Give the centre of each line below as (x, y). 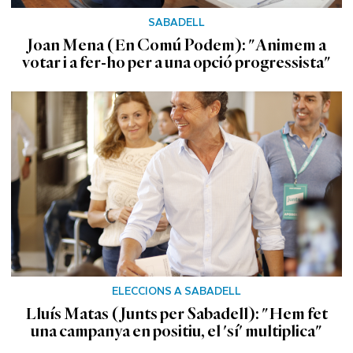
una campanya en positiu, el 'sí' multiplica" (176, 331)
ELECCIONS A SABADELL (176, 290)
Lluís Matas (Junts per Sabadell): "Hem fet (176, 313)
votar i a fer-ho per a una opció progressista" (176, 63)
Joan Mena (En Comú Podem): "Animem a (176, 45)
